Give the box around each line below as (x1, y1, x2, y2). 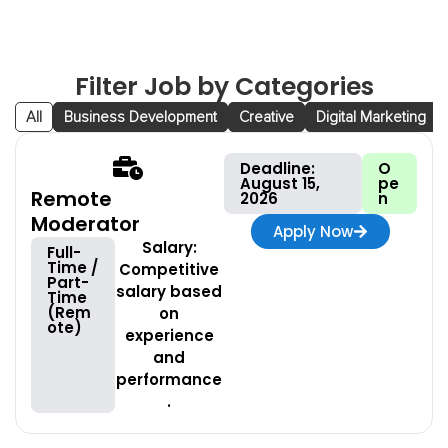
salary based (116, 281, 223, 302)
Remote (31, 185, 112, 213)
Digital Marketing (316, 108, 426, 126)
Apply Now (273, 221, 353, 242)
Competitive (119, 259, 220, 280)
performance (116, 369, 223, 390)
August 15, (240, 173, 320, 194)
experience (124, 325, 214, 346)
